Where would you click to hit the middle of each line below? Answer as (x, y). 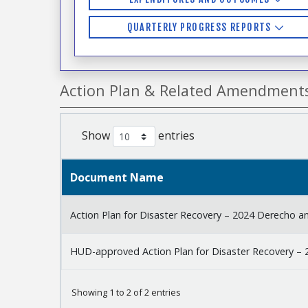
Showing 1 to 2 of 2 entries (126, 293)
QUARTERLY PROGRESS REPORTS (201, 27)
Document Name (117, 178)
